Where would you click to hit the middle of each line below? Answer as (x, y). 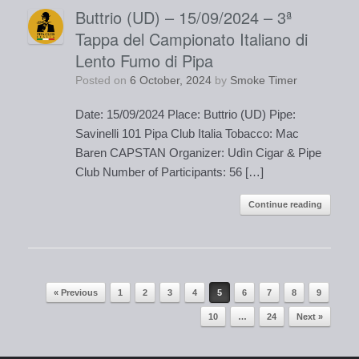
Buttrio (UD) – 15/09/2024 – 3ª (183, 18)
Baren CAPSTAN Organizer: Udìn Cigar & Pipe (198, 153)
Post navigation (93, 315)
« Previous (76, 293)
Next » (310, 317)
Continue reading (285, 205)
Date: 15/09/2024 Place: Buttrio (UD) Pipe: (185, 115)
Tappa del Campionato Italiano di (191, 39)
